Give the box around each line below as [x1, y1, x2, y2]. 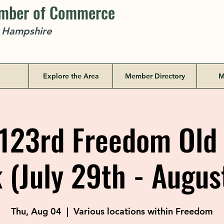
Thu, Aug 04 [11, 205, 61, 217]
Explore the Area [42, 71, 99, 80]
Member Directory [124, 71, 185, 80]
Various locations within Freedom [73, 205, 213, 217]
